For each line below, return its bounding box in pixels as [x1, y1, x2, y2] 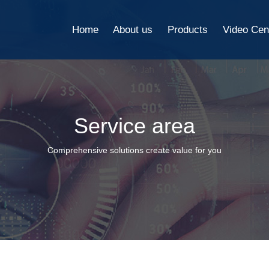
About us [113, 24, 153, 35]
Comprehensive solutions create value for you [47, 145, 222, 155]
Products [168, 24, 208, 35]
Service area [74, 113, 195, 138]
